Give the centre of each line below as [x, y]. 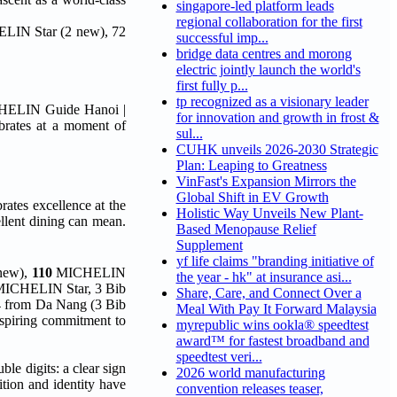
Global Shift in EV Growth [252, 198]
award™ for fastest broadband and [272, 341]
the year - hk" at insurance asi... [264, 277]
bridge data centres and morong [264, 54]
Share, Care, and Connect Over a [269, 293]
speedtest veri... [219, 357]
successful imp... [222, 38]
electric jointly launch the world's [268, 70]
